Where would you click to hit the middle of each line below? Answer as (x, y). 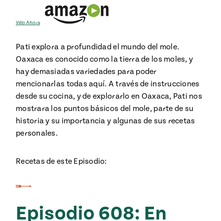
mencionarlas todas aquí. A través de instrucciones (108, 84)
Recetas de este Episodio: (61, 161)
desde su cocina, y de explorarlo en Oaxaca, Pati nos (109, 96)
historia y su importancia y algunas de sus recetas (106, 121)
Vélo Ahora (28, 23)
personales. (37, 133)
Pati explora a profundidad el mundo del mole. (98, 47)
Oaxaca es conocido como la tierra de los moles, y (105, 59)
